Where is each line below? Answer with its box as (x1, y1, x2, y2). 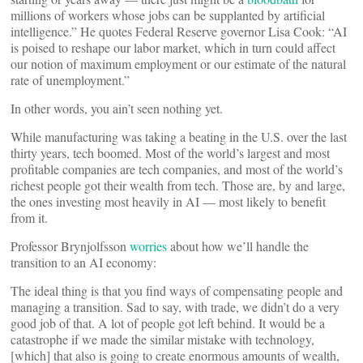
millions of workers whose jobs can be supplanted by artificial (11, 6, 325, 23)
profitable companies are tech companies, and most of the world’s (11, 160, 343, 177)
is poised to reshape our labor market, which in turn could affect (11, 38, 335, 56)
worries (130, 237, 167, 254)
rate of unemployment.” (11, 70, 130, 88)
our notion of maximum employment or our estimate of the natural (11, 54, 346, 72)
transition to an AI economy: (11, 253, 156, 271)
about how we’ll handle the (167, 237, 309, 254)
